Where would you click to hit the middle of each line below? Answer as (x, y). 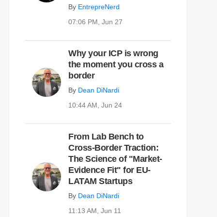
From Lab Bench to (106, 137)
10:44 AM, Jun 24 (95, 105)
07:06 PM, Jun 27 (95, 22)
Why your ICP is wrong (113, 54)
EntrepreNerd (99, 7)
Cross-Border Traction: (113, 148)
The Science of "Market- (115, 159)
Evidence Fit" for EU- (109, 170)
